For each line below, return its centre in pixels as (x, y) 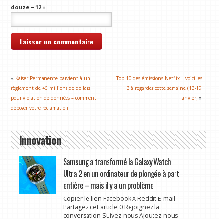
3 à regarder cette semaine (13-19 (164, 88)
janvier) (189, 98)
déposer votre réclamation (40, 107)
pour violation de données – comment (54, 98)
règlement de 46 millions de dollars (51, 88)
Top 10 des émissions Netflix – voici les (159, 78)
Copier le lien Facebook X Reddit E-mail (119, 198)
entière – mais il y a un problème (108, 185)
